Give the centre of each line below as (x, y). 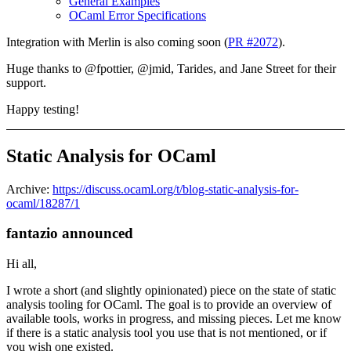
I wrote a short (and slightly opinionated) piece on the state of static (171, 291)
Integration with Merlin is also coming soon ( (117, 42)
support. (26, 82)
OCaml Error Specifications (138, 15)
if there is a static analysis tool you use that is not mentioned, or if (166, 333)
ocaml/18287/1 (43, 203)
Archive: (29, 189)
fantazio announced (70, 233)
